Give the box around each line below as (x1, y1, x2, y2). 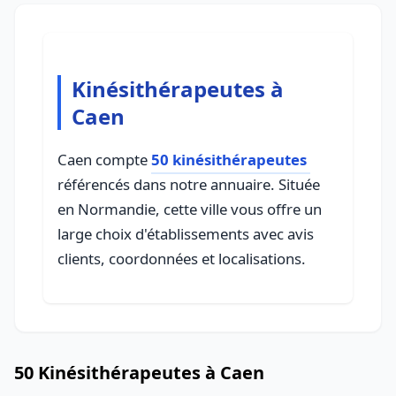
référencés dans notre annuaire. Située (57, 174, 320, 194)
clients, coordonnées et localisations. (57, 248, 306, 269)
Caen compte (57, 149, 151, 170)
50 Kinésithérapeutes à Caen (14, 361, 264, 385)
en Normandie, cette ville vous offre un (57, 199, 322, 219)
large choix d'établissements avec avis (57, 224, 314, 244)
